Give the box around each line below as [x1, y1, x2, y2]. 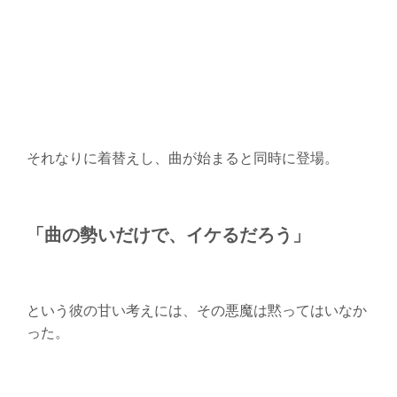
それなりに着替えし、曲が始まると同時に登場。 [26, 147, 339, 168]
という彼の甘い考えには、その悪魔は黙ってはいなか [26, 300, 367, 321]
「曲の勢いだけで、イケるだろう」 [26, 220, 310, 246]
